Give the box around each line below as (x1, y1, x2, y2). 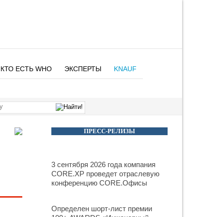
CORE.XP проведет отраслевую (51, 170, 159, 178)
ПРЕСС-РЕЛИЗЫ (84, 127, 135, 135)
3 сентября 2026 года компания (51, 160, 155, 169)
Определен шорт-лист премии (51, 204, 152, 213)
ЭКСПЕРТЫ (64, 65, 101, 73)
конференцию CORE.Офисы (51, 179, 147, 187)
